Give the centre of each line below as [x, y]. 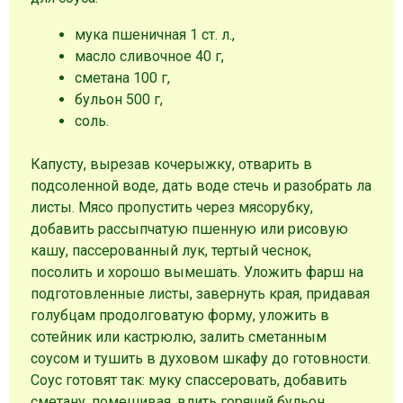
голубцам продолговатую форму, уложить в [180, 315]
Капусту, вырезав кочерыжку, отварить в [172, 164]
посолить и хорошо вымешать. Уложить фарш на [197, 272]
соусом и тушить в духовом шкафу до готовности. [201, 358]
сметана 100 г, [122, 77]
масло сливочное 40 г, [149, 56]
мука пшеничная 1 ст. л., [154, 34]
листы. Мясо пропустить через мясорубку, [172, 207]
